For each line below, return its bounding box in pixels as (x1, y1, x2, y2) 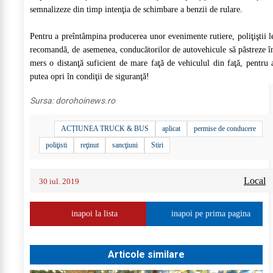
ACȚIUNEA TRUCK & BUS (61, 124, 149, 133)
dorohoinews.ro (55, 95, 115, 105)
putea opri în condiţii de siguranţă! (30, 71, 149, 81)
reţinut (80, 140, 99, 149)
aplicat (162, 124, 180, 133)
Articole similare (108, 248, 185, 260)
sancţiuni (112, 140, 138, 149)
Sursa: (30, 95, 55, 105)
